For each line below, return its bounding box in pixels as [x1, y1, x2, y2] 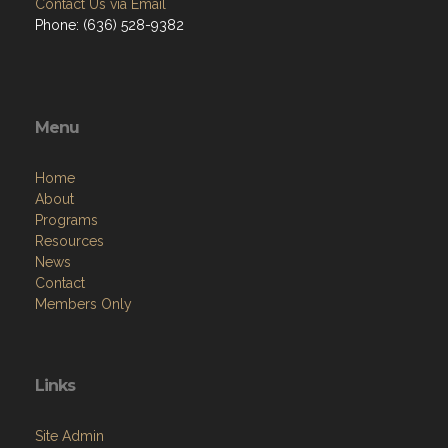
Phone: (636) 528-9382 [35, 17, 184, 33]
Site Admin [35, 428, 104, 444]
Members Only [35, 296, 132, 312]
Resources [35, 233, 104, 249]
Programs [35, 212, 98, 228]
